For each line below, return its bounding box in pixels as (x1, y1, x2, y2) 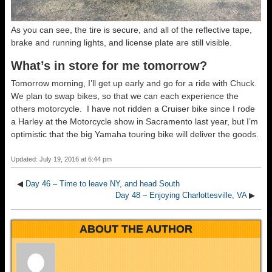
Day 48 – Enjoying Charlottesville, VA (115, 191, 246, 200)
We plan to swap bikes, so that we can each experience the (11, 91, 239, 101)
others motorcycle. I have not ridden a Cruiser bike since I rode (11, 104, 255, 114)
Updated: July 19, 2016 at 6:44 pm (11, 155, 112, 163)
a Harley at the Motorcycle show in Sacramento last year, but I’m (11, 117, 258, 127)
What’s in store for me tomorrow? (11, 59, 207, 73)
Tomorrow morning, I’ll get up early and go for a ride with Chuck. (11, 78, 259, 89)
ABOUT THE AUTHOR (80, 223, 192, 236)
